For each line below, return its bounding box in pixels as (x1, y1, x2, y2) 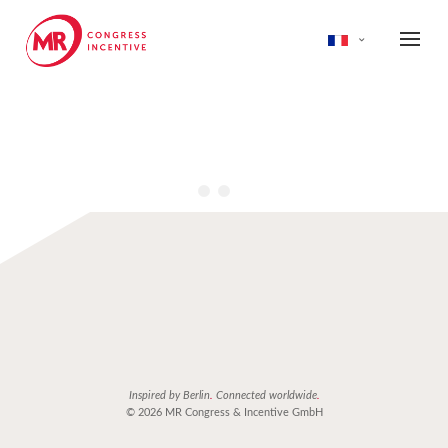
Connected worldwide (212, 390, 317, 401)
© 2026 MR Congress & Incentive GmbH (125, 407, 323, 418)
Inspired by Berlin (128, 390, 210, 401)
